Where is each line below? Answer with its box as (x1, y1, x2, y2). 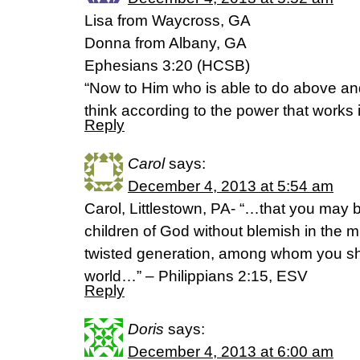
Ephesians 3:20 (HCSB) (84, 57, 250, 74)
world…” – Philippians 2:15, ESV (84, 268, 308, 284)
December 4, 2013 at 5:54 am (128, 178, 333, 194)
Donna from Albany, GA (84, 35, 247, 51)
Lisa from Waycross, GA (84, 12, 251, 29)
